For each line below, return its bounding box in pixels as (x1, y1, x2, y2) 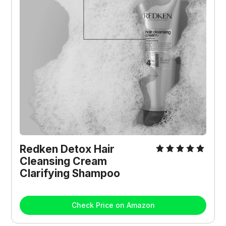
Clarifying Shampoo (20, 167, 121, 180)
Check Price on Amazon (71, 201, 155, 210)
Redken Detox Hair (20, 143, 115, 156)
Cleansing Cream (20, 155, 107, 168)
